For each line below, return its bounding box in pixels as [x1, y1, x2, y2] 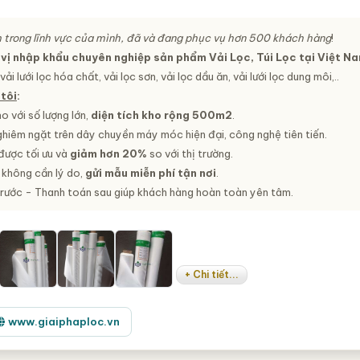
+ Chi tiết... [185, 268, 239, 280]
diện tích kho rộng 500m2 [90, 108, 232, 121]
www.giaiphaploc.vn [8, 315, 121, 328]
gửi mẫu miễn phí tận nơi [84, 166, 216, 179]
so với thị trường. [146, 147, 233, 160]
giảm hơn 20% [69, 147, 147, 160]
